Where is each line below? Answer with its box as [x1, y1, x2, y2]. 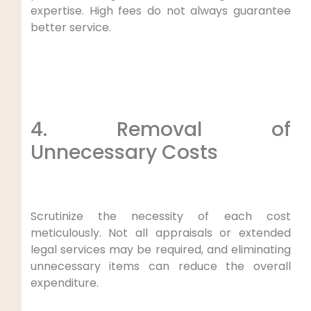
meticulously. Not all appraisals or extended [30, 224, 291, 241]
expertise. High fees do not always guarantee [30, 2, 291, 19]
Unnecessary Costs [30, 138, 218, 166]
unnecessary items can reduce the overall [30, 258, 291, 274]
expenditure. [30, 274, 99, 291]
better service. [30, 19, 111, 35]
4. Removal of [30, 115, 291, 143]
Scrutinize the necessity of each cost [30, 208, 291, 224]
